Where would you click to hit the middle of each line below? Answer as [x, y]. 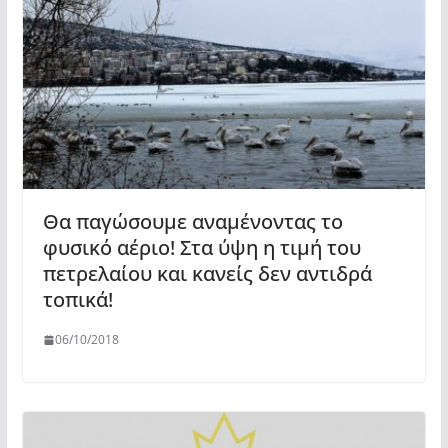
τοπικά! [77, 300]
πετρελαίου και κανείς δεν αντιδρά [207, 274]
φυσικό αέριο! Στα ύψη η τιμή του [201, 248]
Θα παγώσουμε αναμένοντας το [192, 222]
